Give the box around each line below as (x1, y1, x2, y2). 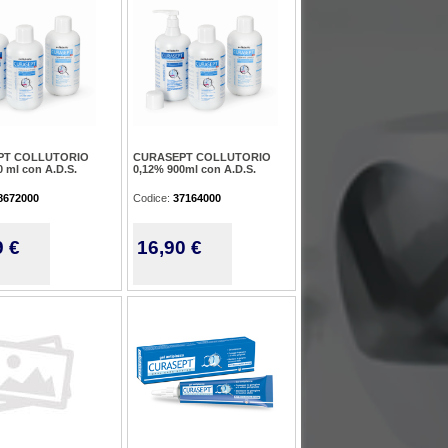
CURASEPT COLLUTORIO (133, 151, 271, 163)
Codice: (133, 192, 173, 204)
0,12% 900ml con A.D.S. (133, 163, 256, 175)
